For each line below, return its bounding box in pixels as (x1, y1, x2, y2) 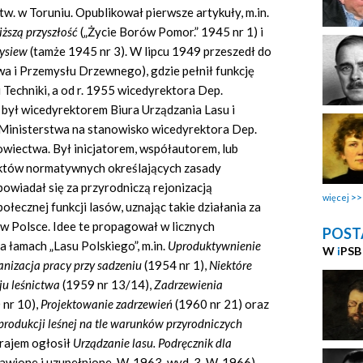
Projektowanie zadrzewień (41, 297, 173, 312)
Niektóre (209, 258, 252, 273)
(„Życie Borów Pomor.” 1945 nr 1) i (80, 24, 263, 40)
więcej (322, 191, 349, 203)
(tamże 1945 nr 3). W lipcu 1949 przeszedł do (28, 44, 271, 59)
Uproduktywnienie (168, 238, 261, 254)
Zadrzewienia (154, 277, 223, 293)
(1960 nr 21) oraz (173, 297, 269, 312)
